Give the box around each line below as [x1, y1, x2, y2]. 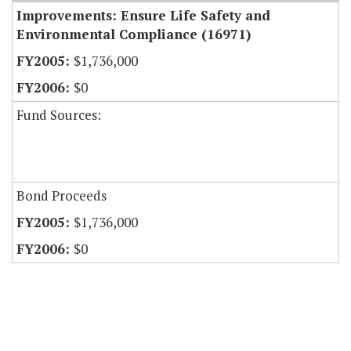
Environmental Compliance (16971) [16, 25, 251, 44]
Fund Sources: [16, 106, 101, 125]
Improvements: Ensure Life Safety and [16, 6, 270, 25]
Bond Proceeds [16, 186, 107, 205]
